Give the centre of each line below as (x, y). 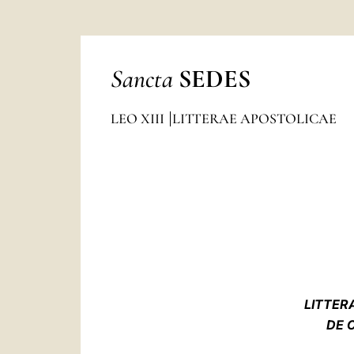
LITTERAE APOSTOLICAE (254, 119)
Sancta (141, 77)
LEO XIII (139, 119)
